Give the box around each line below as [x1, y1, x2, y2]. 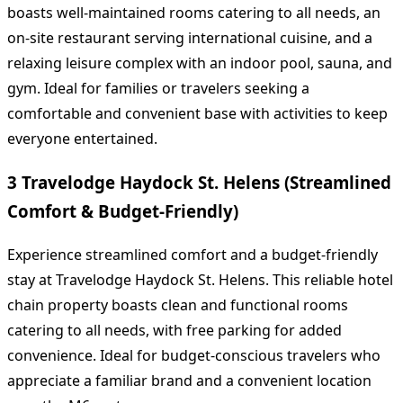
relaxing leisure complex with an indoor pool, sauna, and [7, 52, 392, 73]
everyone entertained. [7, 128, 157, 148]
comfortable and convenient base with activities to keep [7, 103, 388, 123]
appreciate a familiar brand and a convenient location [7, 371, 372, 391]
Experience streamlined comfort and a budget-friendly [7, 245, 378, 265]
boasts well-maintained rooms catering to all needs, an [7, 2, 381, 22]
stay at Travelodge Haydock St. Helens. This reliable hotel [7, 270, 393, 291]
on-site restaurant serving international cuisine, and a [7, 27, 372, 48]
